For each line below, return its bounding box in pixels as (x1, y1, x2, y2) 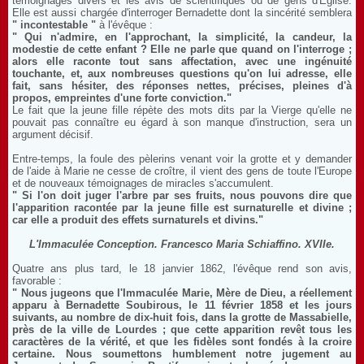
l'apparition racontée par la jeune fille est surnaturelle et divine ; (12, 201, 352, 214)
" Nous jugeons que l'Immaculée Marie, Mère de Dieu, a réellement (12, 287, 352, 299)
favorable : (12, 275, 62, 287)
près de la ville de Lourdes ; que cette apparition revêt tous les (12, 323, 352, 336)
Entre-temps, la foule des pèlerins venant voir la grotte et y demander (12, 153, 352, 165)
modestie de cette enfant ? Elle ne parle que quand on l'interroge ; (12, 43, 352, 55)
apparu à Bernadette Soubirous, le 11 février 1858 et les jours (12, 299, 352, 311)
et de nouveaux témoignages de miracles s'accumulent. (12, 177, 274, 189)
